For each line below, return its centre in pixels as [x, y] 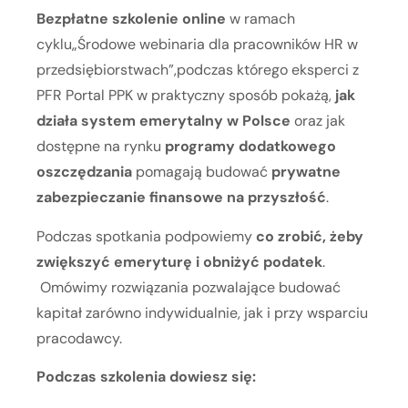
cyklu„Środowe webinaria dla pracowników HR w [197, 45]
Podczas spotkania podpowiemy [146, 236]
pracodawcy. [79, 338]
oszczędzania [86, 172]
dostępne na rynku [99, 147]
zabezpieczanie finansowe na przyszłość [181, 198]
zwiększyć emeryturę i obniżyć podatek [179, 261]
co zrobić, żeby [310, 236]
